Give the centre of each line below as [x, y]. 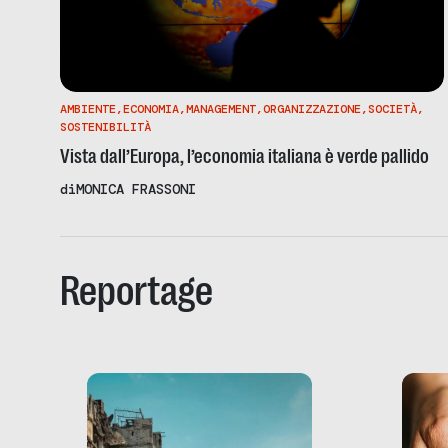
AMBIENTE [88, 108]
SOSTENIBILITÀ [105, 126]
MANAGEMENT [221, 108]
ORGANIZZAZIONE [312, 108]
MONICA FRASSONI [136, 188]
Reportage [136, 290]
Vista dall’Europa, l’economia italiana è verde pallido [244, 156]
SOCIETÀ [392, 108]
